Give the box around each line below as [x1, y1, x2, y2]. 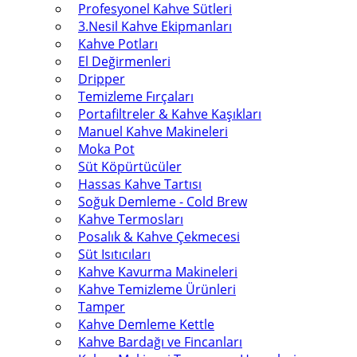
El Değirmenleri [78, 53, 171, 70]
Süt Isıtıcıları [78, 245, 151, 263]
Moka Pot [78, 140, 135, 158]
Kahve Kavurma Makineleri [78, 263, 237, 280]
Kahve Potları [78, 35, 158, 53]
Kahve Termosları [78, 210, 183, 228]
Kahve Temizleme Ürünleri [78, 280, 236, 298]
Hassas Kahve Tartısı [78, 175, 202, 193]
